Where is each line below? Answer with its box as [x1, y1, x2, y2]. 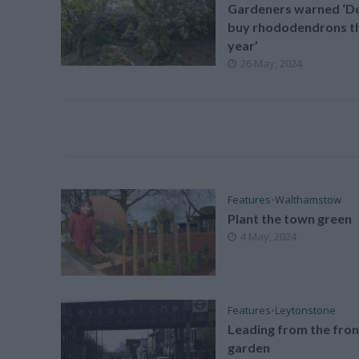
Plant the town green [227, 211, 352, 226]
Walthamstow [274, 192, 341, 207]
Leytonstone [274, 302, 336, 317]
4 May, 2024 [240, 229, 296, 244]
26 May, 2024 [240, 56, 302, 71]
